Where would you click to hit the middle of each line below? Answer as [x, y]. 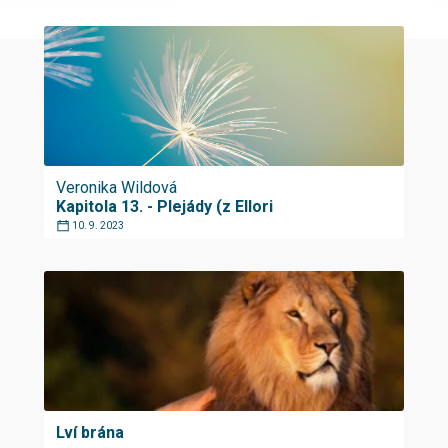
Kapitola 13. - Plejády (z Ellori [164, 206]
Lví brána [90, 432]
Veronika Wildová [116, 187]
